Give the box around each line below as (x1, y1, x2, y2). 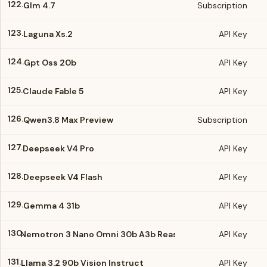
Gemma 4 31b (23, 200, 80, 211)
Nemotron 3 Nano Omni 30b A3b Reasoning (20, 229, 201, 240)
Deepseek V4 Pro (23, 143, 94, 154)
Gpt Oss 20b (24, 57, 76, 68)
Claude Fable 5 (23, 86, 83, 97)
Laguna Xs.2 (23, 29, 73, 39)
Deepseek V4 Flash (23, 172, 103, 182)
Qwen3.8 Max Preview (23, 114, 113, 125)
